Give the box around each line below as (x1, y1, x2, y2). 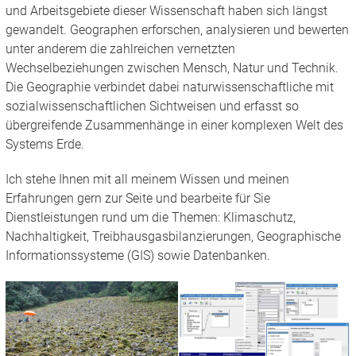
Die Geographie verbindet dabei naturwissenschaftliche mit (5, 79, 334, 95)
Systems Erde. (5, 136, 84, 152)
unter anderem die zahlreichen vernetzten (5, 41, 235, 56)
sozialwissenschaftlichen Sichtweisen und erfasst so (5, 98, 299, 114)
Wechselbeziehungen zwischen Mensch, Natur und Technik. (5, 60, 339, 75)
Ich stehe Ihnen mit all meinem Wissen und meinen (5, 171, 289, 187)
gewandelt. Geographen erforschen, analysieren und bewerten (5, 21, 349, 37)
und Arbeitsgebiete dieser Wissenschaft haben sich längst (5, 2, 327, 18)
